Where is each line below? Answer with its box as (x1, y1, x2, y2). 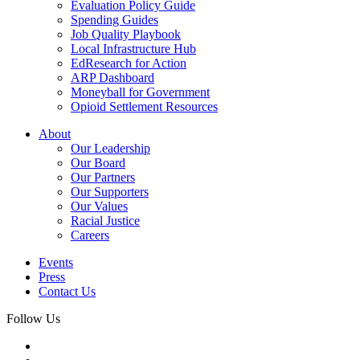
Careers (71, 228, 109, 243)
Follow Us (6, 312, 60, 326)
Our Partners (71, 170, 135, 185)
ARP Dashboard (71, 71, 154, 85)
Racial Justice (71, 214, 140, 228)
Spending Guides (71, 13, 158, 27)
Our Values (71, 199, 128, 214)
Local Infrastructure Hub (71, 42, 196, 56)
